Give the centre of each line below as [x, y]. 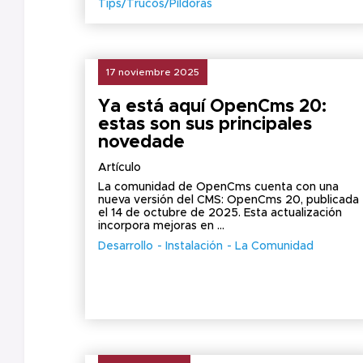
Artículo [120, 168]
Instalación [194, 246]
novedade [141, 143]
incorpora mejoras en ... [161, 226]
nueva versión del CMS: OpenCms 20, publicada [228, 200]
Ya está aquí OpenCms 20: [212, 107]
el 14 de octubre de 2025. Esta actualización [220, 213]
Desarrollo [126, 246]
